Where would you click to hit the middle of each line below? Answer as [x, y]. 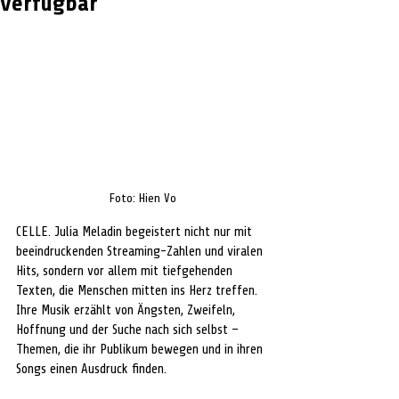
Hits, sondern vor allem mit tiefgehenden [126, 271]
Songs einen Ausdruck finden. [91, 369]
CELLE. [35, 232]
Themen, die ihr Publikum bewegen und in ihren [141, 349]
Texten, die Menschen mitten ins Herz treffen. [138, 290]
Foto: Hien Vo [142, 198]
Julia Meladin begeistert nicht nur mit [155, 232]
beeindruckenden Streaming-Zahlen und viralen [141, 251]
